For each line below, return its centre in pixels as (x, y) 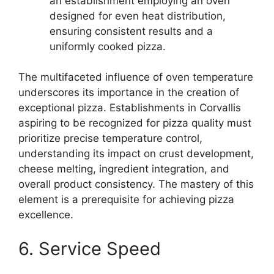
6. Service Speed (90, 248)
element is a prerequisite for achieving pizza (126, 199)
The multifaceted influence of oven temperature (136, 77)
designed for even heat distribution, (138, 16)
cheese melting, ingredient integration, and (124, 169)
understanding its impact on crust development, (136, 154)
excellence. (46, 215)
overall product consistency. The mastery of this (136, 184)
